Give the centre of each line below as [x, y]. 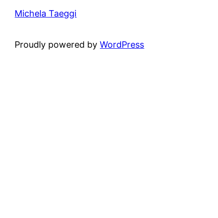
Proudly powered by [57, 45]
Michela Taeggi [46, 14]
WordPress [122, 45]
